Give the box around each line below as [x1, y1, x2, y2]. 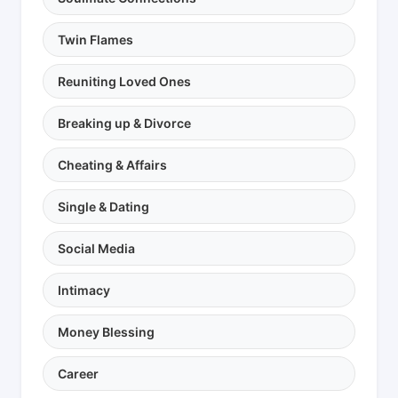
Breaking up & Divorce [58, 115, 191, 131]
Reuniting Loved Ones [58, 74, 191, 90]
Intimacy [58, 283, 110, 298]
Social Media [58, 241, 135, 257]
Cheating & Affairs [58, 157, 167, 173]
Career [58, 366, 99, 382]
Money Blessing [58, 324, 155, 340]
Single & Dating [58, 199, 149, 215]
